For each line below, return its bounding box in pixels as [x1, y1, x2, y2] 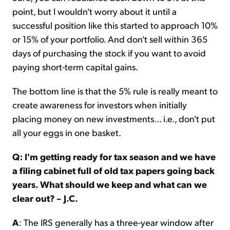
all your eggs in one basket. [12, 126, 121, 138]
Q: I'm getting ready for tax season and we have [12, 150, 216, 162]
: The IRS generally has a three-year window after [18, 216, 214, 228]
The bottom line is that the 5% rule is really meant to [12, 85, 218, 97]
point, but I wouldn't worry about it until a [12, 5, 177, 17]
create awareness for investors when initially [12, 99, 187, 110]
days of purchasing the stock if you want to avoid [12, 47, 206, 59]
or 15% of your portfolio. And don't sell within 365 [12, 33, 207, 45]
